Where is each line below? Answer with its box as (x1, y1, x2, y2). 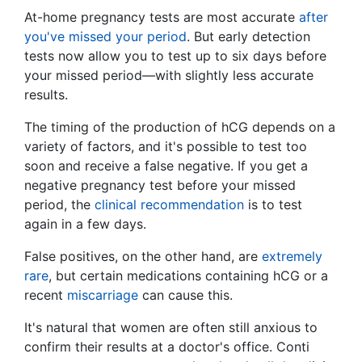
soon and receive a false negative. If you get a (24, 158, 308, 175)
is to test (244, 196, 302, 213)
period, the (24, 196, 95, 213)
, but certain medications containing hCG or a (48, 267, 328, 284)
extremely (262, 248, 322, 265)
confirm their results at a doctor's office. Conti (24, 339, 309, 356)
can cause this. (138, 287, 233, 304)
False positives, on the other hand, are (24, 248, 262, 265)
